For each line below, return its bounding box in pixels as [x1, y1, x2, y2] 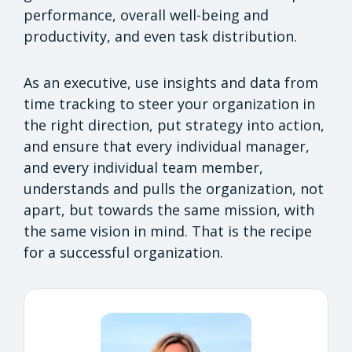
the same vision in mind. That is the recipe [24, 221, 312, 240]
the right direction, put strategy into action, [24, 115, 324, 134]
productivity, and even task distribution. [24, 26, 297, 46]
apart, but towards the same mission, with [24, 200, 314, 219]
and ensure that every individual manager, [24, 136, 310, 156]
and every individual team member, [24, 157, 263, 177]
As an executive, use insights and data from [24, 72, 318, 92]
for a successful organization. [24, 242, 223, 262]
